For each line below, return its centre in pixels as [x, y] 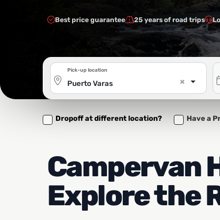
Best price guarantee [90, 19]
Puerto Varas [90, 83]
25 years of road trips [169, 19]
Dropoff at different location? [109, 118]
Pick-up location [87, 69]
